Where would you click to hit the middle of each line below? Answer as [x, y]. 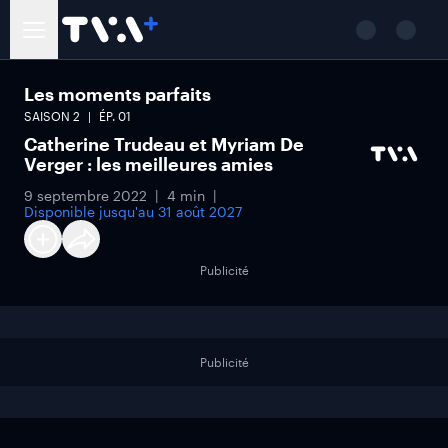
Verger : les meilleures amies [148, 164]
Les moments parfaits [117, 94]
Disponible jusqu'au [91, 211]
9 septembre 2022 [85, 195]
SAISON [48, 116]
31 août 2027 [200, 211]
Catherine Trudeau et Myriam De [164, 144]
